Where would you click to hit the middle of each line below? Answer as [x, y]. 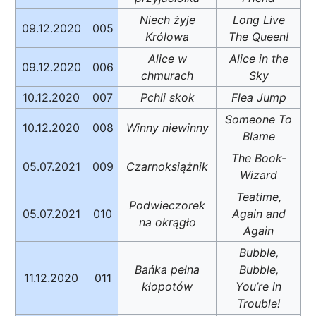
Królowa [167, 36]
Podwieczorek [167, 205]
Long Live [259, 19]
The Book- [259, 158]
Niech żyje [167, 19]
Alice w [167, 58]
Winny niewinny [167, 127]
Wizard [259, 175]
